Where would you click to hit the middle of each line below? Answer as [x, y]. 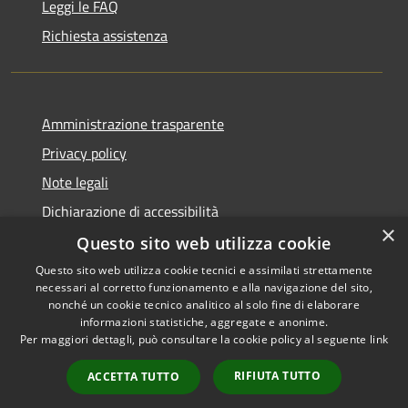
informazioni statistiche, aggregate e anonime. [204, 322]
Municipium [275, 347]
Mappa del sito [63, 390]
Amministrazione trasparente [133, 123]
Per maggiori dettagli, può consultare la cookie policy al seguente [194, 339]
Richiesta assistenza [105, 35]
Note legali [75, 182]
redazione [306, 369]
